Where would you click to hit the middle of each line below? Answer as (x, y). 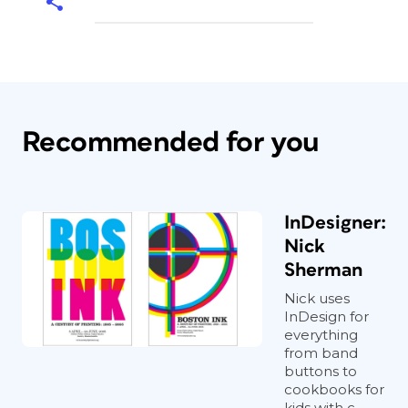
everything (321, 334)
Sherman (323, 270)
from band (321, 352)
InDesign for (326, 316)
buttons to (321, 371)
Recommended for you (171, 142)
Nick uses (317, 298)
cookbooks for (334, 389)
